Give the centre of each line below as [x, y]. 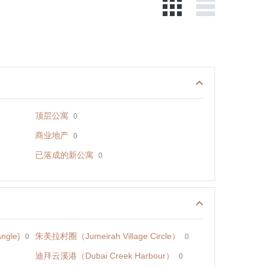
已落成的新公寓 [64, 155]
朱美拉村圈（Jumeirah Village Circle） [107, 236]
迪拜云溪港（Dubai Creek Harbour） [104, 256]
